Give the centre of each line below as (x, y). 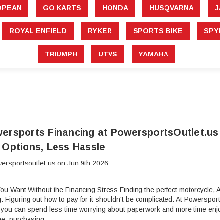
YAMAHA (153, 54)
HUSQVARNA (171, 8)
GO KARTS (62, 8)
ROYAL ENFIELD (38, 31)
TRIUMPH (61, 54)
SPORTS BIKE (158, 31)
